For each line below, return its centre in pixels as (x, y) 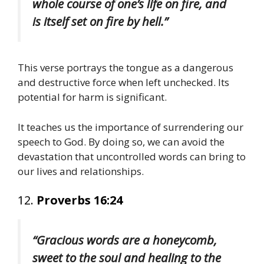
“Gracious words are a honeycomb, (125, 240)
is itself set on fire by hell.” (100, 22)
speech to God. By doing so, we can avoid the (121, 141)
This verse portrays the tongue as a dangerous (126, 68)
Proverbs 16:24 (80, 200)
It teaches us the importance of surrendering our (131, 127)
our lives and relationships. (81, 171)
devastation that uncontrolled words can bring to (132, 156)
